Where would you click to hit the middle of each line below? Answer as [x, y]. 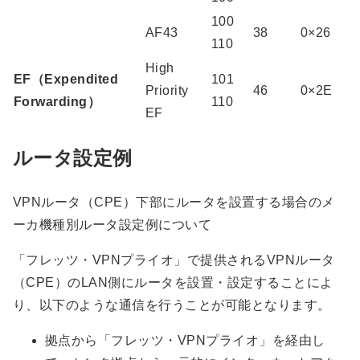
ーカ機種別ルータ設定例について [112, 225]
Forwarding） [57, 102]
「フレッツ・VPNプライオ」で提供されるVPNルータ [174, 260]
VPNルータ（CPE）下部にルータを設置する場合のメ [174, 202]
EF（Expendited [66, 80]
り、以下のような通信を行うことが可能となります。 [172, 305]
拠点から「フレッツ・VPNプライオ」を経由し [185, 341]
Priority [167, 91]
